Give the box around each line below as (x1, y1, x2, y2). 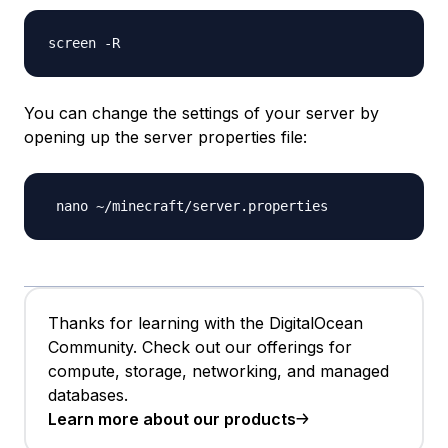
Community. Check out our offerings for (48, 337, 352, 358)
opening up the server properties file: (24, 127, 307, 148)
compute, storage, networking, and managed (48, 361, 389, 382)
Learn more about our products (48, 409, 296, 430)
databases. (48, 385, 128, 406)
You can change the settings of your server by (24, 103, 379, 124)
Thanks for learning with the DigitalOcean (48, 313, 363, 334)
